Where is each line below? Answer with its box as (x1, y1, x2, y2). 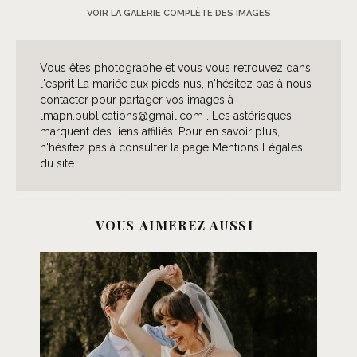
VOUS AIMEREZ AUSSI (95, 216, 254, 233)
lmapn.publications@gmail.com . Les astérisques (40, 108, 292, 122)
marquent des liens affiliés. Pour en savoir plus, (40, 124, 280, 138)
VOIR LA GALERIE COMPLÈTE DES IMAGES (86, 7, 271, 18)
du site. (40, 156, 76, 170)
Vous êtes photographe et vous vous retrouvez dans (40, 61, 311, 74)
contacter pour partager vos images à (40, 92, 233, 106)
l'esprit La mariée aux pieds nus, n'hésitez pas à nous (40, 76, 312, 90)
